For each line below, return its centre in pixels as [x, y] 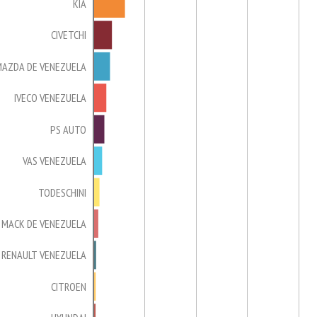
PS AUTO [68, 129]
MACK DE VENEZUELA [44, 223]
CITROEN [69, 286]
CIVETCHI [69, 35]
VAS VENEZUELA [54, 161]
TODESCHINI [62, 192]
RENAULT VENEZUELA [44, 255]
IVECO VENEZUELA [50, 98]
